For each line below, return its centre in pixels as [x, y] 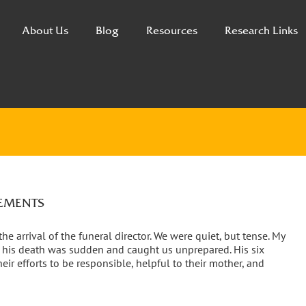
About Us [45, 30]
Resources [172, 30]
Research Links [261, 30]
